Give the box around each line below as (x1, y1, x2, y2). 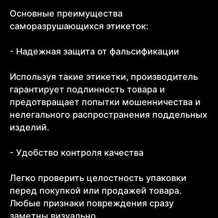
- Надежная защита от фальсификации (10, 46, 179, 56)
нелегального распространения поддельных (10, 109, 207, 120)
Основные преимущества (10, 8, 123, 18)
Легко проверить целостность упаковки (10, 172, 186, 183)
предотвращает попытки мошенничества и (10, 96, 200, 107)
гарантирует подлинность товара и (10, 84, 165, 94)
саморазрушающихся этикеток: (10, 20, 148, 31)
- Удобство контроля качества (10, 147, 144, 158)
